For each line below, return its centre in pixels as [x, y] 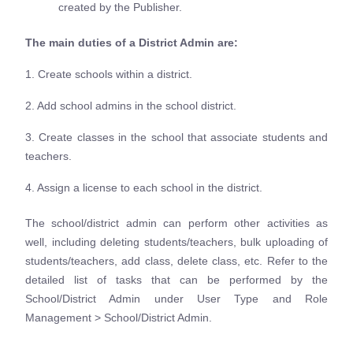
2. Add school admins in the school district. [131, 105]
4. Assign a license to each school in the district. [145, 187]
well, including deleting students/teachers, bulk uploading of [176, 242]
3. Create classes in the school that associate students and [176, 137]
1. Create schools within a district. [110, 74]
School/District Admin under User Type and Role [176, 298]
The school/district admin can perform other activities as [176, 223]
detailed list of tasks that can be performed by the [176, 279]
